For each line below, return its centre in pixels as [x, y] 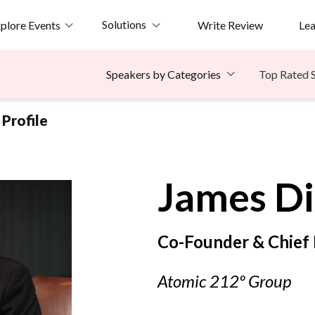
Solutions [124, 24]
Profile [25, 121]
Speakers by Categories [163, 75]
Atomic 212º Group [224, 281]
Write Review [230, 25]
